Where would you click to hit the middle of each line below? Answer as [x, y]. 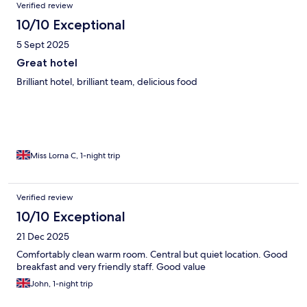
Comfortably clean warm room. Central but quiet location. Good [152, 254]
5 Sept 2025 [43, 44]
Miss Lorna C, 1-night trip [75, 155]
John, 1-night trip [62, 283]
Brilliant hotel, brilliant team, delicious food [107, 81]
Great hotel [47, 62]
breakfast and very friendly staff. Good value [111, 266]
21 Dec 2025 [43, 236]
